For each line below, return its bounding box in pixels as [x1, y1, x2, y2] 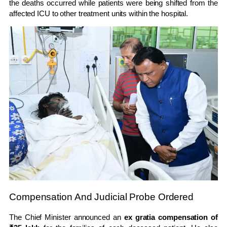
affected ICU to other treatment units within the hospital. [9, 9, 188, 18]
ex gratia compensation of [124, 212, 218, 221]
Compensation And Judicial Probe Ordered [9, 192, 194, 203]
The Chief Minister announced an [9, 212, 124, 221]
